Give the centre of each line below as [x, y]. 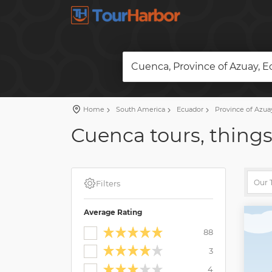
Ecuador [189, 109]
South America [140, 109]
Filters [108, 183]
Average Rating [113, 212]
